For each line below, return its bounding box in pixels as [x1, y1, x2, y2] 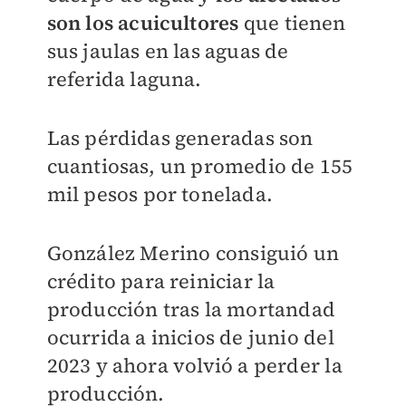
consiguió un [215, 239, 340, 267]
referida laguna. [46, 65, 202, 93]
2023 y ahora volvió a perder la [46, 352, 343, 380]
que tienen [238, 9, 346, 37]
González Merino [46, 239, 216, 267]
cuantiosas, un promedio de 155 [46, 152, 353, 180]
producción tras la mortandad [46, 295, 336, 324]
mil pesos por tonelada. [46, 180, 274, 208]
